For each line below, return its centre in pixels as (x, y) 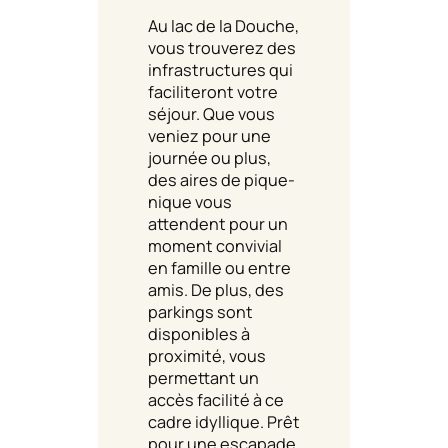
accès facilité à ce (216, 399)
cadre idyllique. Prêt (224, 421)
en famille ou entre (219, 267)
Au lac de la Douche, (223, 25)
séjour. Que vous (211, 113)
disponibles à (199, 333)
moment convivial (215, 245)
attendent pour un (218, 223)
